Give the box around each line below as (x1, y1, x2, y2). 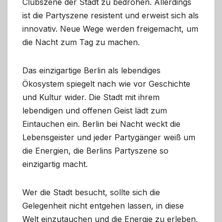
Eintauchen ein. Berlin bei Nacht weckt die (22, 119, 180, 129)
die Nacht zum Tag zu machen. (22, 37, 140, 48)
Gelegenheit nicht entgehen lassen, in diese (22, 201, 184, 211)
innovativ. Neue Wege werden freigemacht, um (22, 24, 198, 34)
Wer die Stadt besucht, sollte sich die (22, 187, 160, 198)
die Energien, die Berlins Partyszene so (22, 146, 168, 156)
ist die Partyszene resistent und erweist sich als (22, 10, 199, 21)
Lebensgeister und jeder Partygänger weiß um (22, 132, 195, 143)
